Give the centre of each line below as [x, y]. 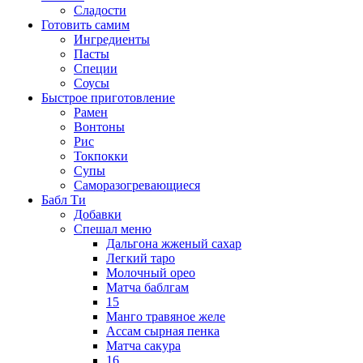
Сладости [100, 10]
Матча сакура [143, 345]
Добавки [98, 214]
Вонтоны [99, 126]
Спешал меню [113, 228]
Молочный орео [151, 272]
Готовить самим [85, 24]
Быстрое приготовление [108, 97]
